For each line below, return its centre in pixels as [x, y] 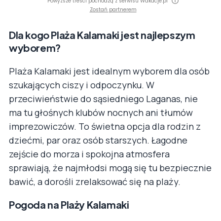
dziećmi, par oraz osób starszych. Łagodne [98, 140]
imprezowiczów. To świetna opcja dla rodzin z [105, 127]
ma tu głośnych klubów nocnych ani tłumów [101, 113]
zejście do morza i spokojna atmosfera [89, 154]
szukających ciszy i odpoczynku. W [82, 85]
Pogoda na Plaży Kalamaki [69, 205]
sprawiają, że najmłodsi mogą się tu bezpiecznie [110, 168]
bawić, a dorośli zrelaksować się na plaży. [95, 182]
